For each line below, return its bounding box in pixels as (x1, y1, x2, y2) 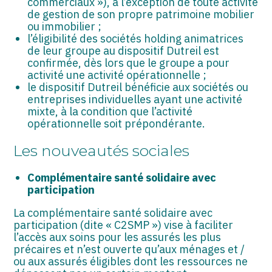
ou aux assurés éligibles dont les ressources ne (13, 254, 248, 269)
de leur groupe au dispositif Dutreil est (27, 43, 219, 58)
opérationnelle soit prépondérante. (27, 116, 205, 131)
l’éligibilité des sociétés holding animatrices (27, 31, 243, 46)
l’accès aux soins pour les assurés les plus (13, 230, 222, 245)
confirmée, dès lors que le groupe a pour (27, 55, 229, 70)
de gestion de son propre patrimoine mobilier (27, 7, 254, 21)
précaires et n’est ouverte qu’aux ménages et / (13, 242, 245, 257)
